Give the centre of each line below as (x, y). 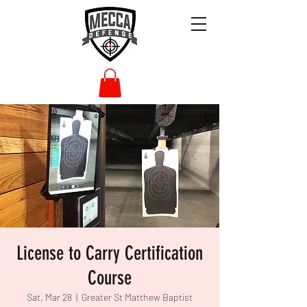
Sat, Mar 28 (49, 297)
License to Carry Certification (110, 253)
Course (110, 278)
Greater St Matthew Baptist (137, 297)
